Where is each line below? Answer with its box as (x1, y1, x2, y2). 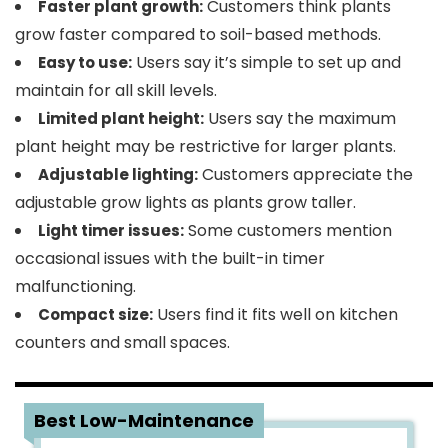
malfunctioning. (15, 275, 136, 298)
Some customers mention (184, 219, 392, 242)
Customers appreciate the (198, 163, 413, 186)
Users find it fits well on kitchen (153, 303, 398, 326)
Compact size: (38, 304, 153, 325)
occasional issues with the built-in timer (15, 247, 325, 270)
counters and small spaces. (15, 331, 230, 354)
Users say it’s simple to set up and (132, 51, 401, 74)
